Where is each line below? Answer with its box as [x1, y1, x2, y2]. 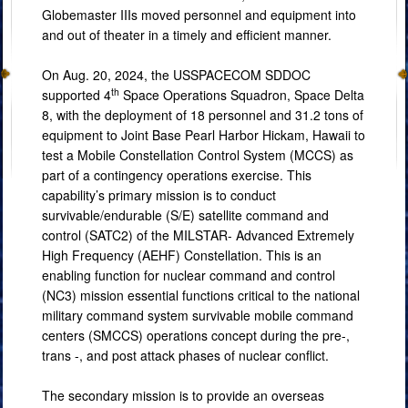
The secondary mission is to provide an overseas [42, 386, 324, 404]
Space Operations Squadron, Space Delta [119, 86, 364, 104]
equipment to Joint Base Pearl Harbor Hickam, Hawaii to [42, 126, 365, 144]
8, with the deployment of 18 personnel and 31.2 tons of [42, 106, 363, 124]
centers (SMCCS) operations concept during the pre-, [42, 326, 350, 344]
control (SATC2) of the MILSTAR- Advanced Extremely [42, 226, 354, 244]
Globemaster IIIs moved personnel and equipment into [42, 5, 356, 24]
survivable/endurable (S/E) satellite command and [42, 206, 329, 224]
